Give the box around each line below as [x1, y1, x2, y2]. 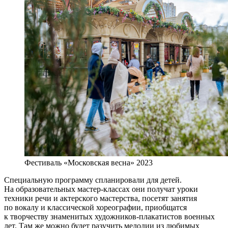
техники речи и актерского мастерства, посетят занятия [4, 194, 197, 203]
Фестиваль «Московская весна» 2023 [24, 158, 153, 167]
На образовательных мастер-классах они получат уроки [4, 185, 198, 194]
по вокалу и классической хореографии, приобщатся [4, 203, 187, 212]
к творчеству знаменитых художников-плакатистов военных [4, 212, 215, 221]
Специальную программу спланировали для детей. [4, 176, 182, 185]
